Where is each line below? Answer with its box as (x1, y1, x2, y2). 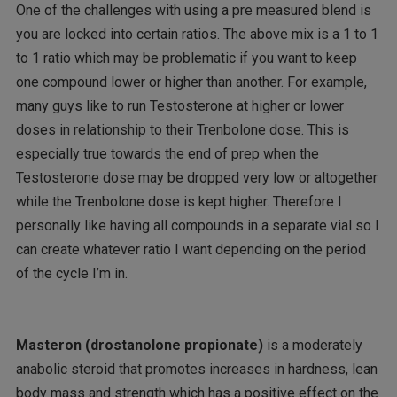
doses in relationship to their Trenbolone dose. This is (15, 121, 349, 138)
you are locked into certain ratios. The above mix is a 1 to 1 (15, 25, 378, 43)
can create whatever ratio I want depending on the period (15, 240, 366, 258)
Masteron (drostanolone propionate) (15, 337, 263, 354)
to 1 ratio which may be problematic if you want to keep (15, 49, 357, 66)
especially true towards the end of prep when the (15, 144, 319, 162)
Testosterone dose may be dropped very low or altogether (15, 168, 378, 186)
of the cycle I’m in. (15, 264, 128, 282)
